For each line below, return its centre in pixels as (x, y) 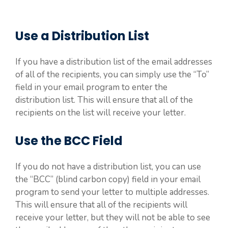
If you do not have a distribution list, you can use (108, 167)
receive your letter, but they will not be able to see (113, 218)
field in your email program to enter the (91, 87)
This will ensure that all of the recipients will (101, 205)
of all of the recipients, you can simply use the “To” (112, 74)
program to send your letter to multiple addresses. (112, 192)
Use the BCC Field (69, 141)
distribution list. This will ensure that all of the (104, 100)
